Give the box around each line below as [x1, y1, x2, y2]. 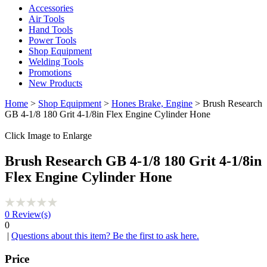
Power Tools [29, 35, 76, 45]
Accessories [29, 3, 73, 13]
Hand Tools [29, 24, 73, 35]
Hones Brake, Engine [111, 98, 193, 108]
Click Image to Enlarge [5, 131, 92, 141]
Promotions [29, 67, 72, 77]
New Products [29, 78, 82, 88]
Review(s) [10, 209, 51, 219]
